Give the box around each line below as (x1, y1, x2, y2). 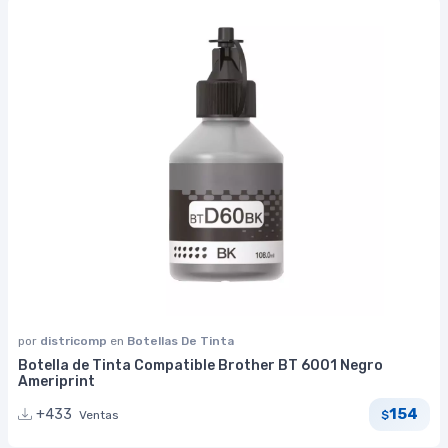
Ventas (79, 407, 119, 422)
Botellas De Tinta (127, 333, 234, 348)
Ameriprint (18, 372, 95, 390)
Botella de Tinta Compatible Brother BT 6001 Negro (18, 356, 383, 374)
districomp (40, 333, 110, 348)
